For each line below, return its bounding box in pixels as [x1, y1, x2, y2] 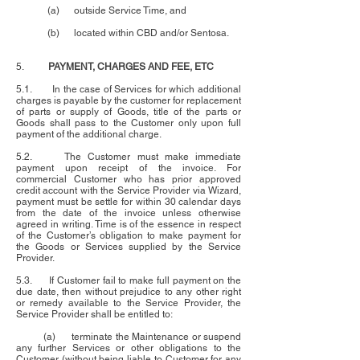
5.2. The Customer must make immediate [16, 151, 241, 163]
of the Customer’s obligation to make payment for [16, 230, 241, 242]
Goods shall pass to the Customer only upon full [16, 117, 241, 129]
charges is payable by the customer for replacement [16, 95, 241, 107]
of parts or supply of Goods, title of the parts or [16, 106, 241, 118]
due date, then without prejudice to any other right [16, 286, 241, 298]
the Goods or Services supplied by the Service [16, 241, 241, 253]
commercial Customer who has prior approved [16, 174, 241, 186]
